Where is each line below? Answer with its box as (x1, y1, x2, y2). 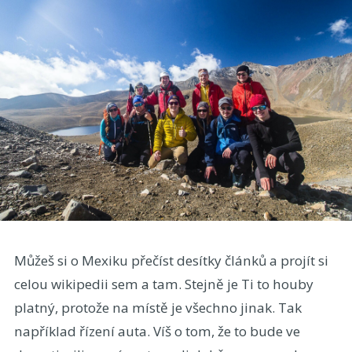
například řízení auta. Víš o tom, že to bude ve (13, 321, 300, 340)
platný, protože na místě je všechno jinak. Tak (13, 298, 302, 317)
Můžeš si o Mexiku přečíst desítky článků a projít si (13, 251, 328, 269)
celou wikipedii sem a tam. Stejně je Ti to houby (13, 274, 313, 293)
